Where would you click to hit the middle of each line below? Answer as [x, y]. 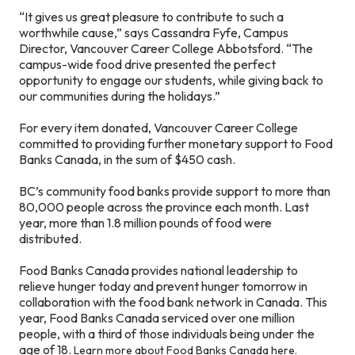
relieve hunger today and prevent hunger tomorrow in [163, 286]
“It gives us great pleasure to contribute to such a [151, 17]
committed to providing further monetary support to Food [176, 143]
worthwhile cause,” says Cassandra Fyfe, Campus [154, 32]
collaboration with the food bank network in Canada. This [173, 302]
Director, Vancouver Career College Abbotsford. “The [166, 48]
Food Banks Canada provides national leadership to [158, 270]
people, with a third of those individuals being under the [167, 334]
